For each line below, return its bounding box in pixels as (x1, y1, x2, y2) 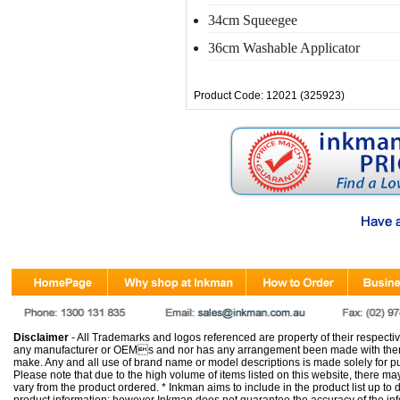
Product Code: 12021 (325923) (194, 89, 345, 102)
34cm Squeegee (208, 12, 297, 28)
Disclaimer (13, 331, 69, 344)
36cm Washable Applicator (208, 40, 360, 55)
